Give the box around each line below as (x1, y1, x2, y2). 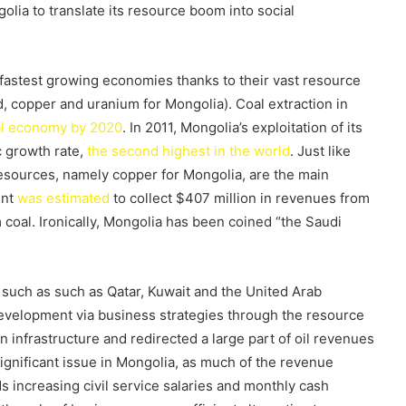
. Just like (290, 142, 351, 160)
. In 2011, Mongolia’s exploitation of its (122, 119, 362, 137)
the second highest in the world (83, 142, 290, 160)
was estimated (17, 189, 110, 208)
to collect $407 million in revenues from (110, 189, 370, 208)
